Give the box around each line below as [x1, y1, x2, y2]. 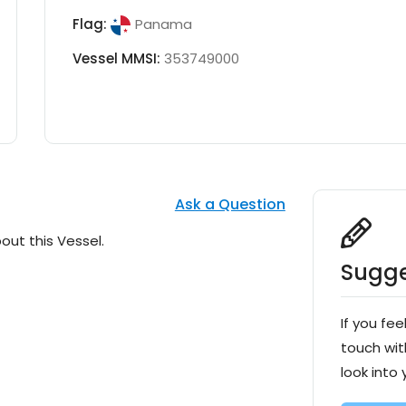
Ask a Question [174, 194, 285, 216]
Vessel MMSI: [72, 49, 164, 69]
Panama [134, 14, 192, 34]
